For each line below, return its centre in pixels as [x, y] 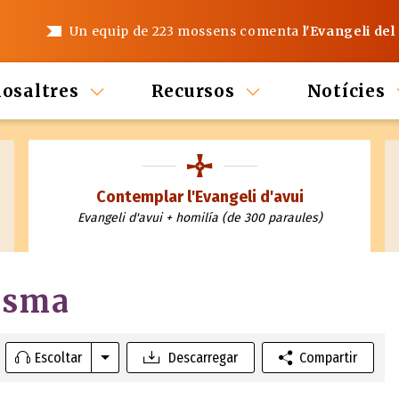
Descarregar [203, 357]
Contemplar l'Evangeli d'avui [199, 197]
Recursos [193, 91]
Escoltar [59, 357]
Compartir [328, 357]
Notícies [346, 91]
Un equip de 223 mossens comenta [186, 31]
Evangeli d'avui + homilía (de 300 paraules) [199, 218]
